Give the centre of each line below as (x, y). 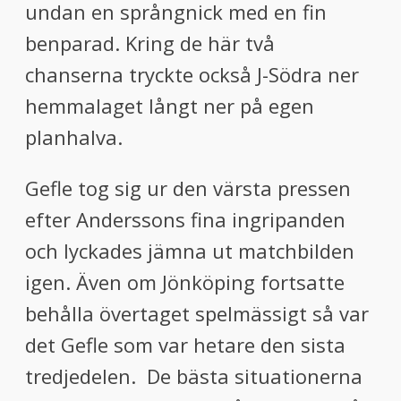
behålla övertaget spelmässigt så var (197, 313)
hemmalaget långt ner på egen (170, 106)
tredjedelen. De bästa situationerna (194, 376)
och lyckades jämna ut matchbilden (190, 251)
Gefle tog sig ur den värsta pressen (188, 188)
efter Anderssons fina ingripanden (185, 219)
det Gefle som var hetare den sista (185, 345)
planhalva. (74, 137)
